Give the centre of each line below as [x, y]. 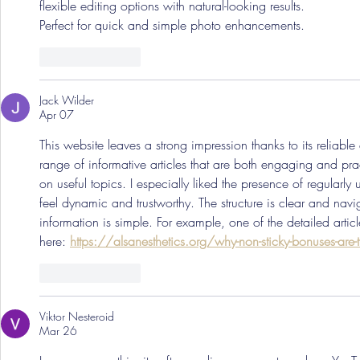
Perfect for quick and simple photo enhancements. [174, 25]
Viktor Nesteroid [77, 316]
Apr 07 [57, 114]
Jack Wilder [67, 100]
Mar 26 [58, 330]
